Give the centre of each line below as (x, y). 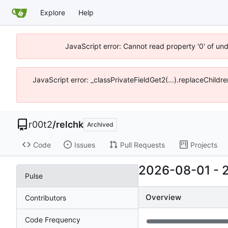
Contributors (46, 198)
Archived (100, 124)
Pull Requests (142, 145)
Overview (163, 197)
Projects (204, 145)
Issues (84, 145)
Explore (53, 12)
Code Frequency (53, 220)
